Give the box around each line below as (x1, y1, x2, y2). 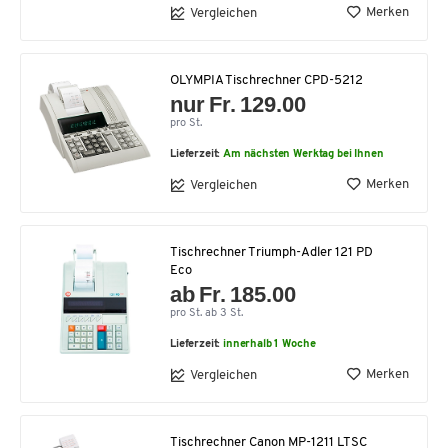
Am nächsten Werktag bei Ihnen (223, 149, 384, 161)
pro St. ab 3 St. (170, 308, 243, 320)
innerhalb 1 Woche (223, 339, 316, 351)
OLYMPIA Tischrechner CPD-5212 (170, 74, 363, 88)
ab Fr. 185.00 (170, 282, 297, 308)
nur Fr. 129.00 (170, 92, 307, 118)
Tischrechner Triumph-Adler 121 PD (170, 246, 373, 260)
